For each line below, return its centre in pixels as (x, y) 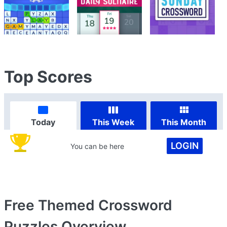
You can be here (98, 146)
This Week (113, 122)
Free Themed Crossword (88, 205)
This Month (184, 122)
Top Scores (48, 77)
